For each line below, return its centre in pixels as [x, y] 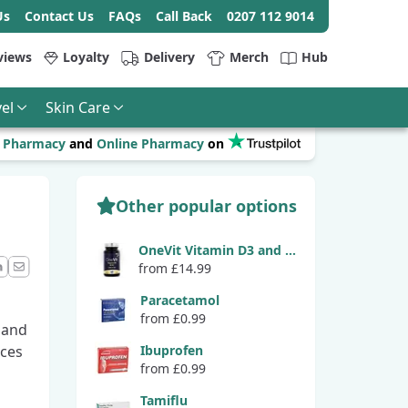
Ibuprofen [171, 350]
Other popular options [206, 206]
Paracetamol [179, 300]
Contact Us [59, 16]
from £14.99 [175, 268]
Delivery [169, 57]
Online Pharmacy [150, 143]
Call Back [184, 16]
